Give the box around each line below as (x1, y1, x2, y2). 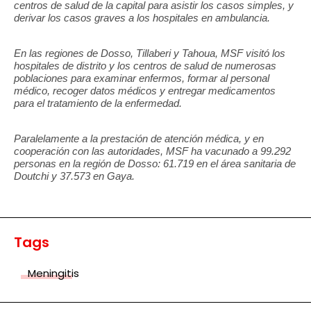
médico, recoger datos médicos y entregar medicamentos (14, 85, 276, 97)
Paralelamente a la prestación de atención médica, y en (14, 133, 264, 145)
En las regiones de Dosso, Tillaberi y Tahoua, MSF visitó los (14, 47, 285, 60)
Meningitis (28, 266, 79, 281)
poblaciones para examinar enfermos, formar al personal (14, 72, 269, 85)
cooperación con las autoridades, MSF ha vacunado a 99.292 (14, 145, 291, 158)
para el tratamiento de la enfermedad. (14, 97, 182, 110)
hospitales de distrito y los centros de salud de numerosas (14, 60, 276, 72)
